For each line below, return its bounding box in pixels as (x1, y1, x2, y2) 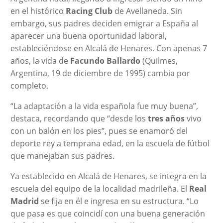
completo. (10, 80, 48, 91)
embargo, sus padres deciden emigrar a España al (10, 17, 198, 29)
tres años (147, 112, 185, 124)
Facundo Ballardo (70, 55, 140, 66)
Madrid (10, 195, 39, 207)
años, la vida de (10, 55, 70, 66)
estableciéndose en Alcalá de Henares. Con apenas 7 (10, 42, 207, 54)
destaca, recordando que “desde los (10, 112, 148, 124)
